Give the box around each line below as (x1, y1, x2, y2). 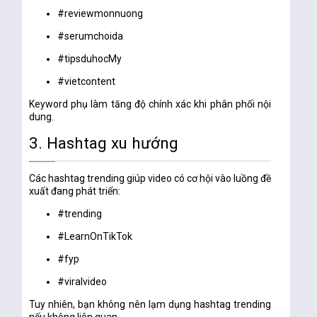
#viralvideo (57, 276, 108, 288)
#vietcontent (57, 76, 116, 88)
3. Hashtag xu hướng (29, 134, 179, 153)
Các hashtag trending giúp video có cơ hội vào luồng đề (29, 173, 272, 185)
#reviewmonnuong (57, 8, 144, 20)
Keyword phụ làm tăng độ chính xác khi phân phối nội (29, 98, 272, 110)
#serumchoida (57, 30, 124, 42)
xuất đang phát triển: (29, 185, 121, 197)
